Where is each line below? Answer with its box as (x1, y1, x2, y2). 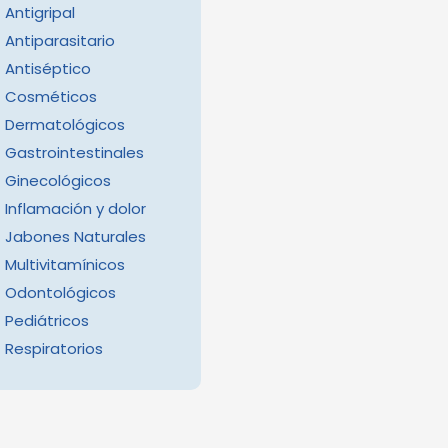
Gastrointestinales (4, 142, 144, 164)
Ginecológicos (4, 170, 111, 192)
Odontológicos (4, 282, 116, 304)
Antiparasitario (4, 30, 115, 52)
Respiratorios (4, 338, 103, 360)
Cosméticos (4, 86, 97, 108)
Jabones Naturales (4, 226, 146, 248)
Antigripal (4, 2, 75, 24)
